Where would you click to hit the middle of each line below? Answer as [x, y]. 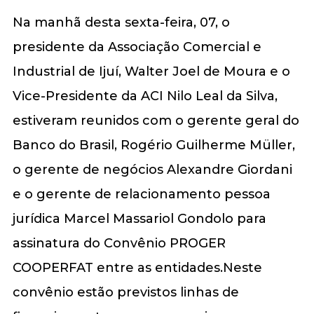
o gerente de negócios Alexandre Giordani [152, 169]
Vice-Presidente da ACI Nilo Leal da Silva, [145, 96]
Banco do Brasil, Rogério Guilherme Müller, [153, 145]
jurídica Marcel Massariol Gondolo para [139, 218]
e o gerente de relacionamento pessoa [141, 194]
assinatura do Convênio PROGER [119, 243]
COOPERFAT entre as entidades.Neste [137, 267]
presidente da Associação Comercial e [137, 47]
